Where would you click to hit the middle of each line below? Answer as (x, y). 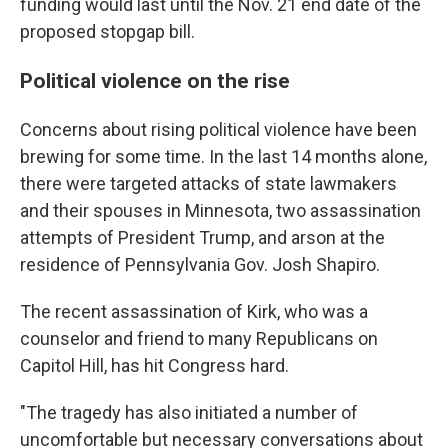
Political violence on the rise (155, 80)
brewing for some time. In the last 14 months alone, (223, 156)
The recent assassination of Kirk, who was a (194, 311)
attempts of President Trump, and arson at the (202, 237)
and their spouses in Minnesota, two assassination (220, 210)
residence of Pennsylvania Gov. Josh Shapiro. (200, 264)
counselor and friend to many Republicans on (199, 338)
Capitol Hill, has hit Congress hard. (154, 365)
